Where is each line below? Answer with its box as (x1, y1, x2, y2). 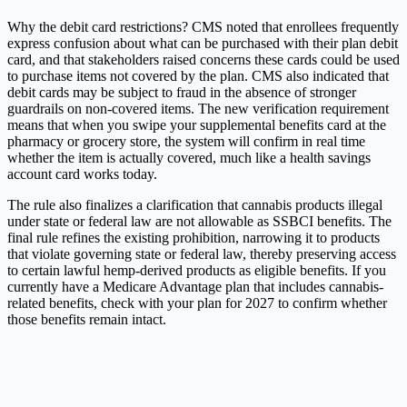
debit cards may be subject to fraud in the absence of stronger (7, 84, 356, 101)
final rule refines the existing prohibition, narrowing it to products (7, 230, 380, 246)
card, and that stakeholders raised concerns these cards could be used (7, 52, 400, 68)
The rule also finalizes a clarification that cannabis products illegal (7, 197, 382, 213)
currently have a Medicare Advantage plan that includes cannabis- (7, 279, 383, 295)
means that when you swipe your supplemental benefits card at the (7, 117, 386, 134)
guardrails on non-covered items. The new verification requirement (7, 101, 389, 117)
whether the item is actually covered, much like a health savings (7, 150, 371, 166)
